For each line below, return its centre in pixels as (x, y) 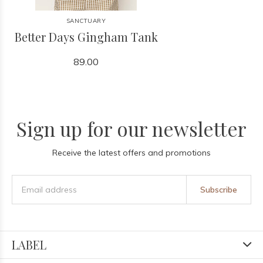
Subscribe (218, 190)
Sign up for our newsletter (131, 129)
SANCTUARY (86, 21)
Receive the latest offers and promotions (131, 153)
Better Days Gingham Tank (86, 37)
